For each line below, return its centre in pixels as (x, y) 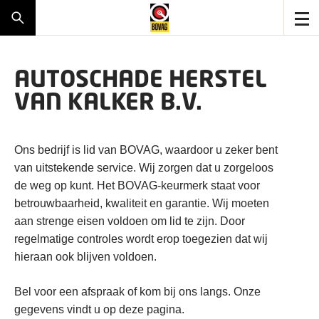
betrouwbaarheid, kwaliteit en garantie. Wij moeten (142, 203)
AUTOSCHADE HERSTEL (141, 78)
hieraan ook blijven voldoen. (85, 257)
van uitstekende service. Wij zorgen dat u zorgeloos (144, 168)
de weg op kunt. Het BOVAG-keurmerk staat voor (137, 185)
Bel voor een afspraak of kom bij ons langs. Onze (137, 292)
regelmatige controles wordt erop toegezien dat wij (141, 239)
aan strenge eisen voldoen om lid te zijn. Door (130, 221)
